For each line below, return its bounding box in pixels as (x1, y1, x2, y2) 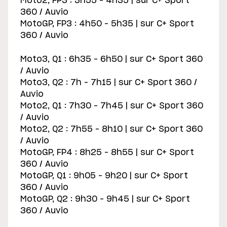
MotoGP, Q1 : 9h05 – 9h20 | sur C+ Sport (20, 172, 188, 180)
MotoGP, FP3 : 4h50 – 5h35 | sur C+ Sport (20, 20, 194, 28)
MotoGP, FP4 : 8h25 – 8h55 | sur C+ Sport (20, 148, 194, 157)
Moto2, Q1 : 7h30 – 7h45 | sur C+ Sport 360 (20, 102, 203, 110)
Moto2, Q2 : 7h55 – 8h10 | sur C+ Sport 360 (20, 125, 203, 134)
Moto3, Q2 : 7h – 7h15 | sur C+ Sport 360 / (20, 79, 197, 87)
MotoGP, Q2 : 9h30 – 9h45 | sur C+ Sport (20, 195, 190, 204)
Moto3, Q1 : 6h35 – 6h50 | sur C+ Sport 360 (20, 55, 203, 64)
